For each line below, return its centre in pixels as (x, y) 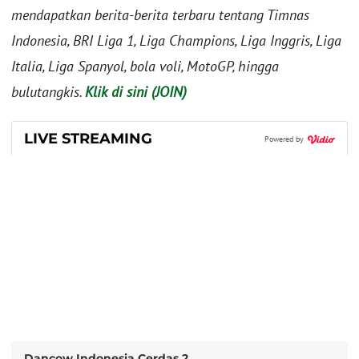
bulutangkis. (48, 92)
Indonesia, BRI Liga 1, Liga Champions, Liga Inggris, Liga (176, 41)
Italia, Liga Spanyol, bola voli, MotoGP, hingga (145, 67)
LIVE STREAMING (88, 138)
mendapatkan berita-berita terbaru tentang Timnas (160, 15)
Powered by (285, 139)
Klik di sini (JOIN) (136, 92)
